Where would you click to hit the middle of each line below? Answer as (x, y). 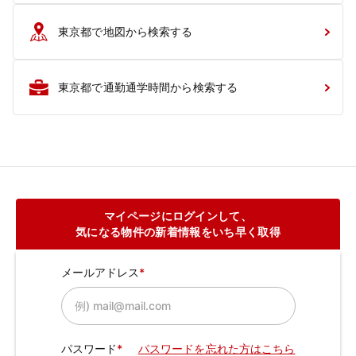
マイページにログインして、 (178, 216)
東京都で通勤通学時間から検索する (148, 87)
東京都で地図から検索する (126, 31)
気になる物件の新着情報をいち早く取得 (178, 232)
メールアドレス (100, 272)
